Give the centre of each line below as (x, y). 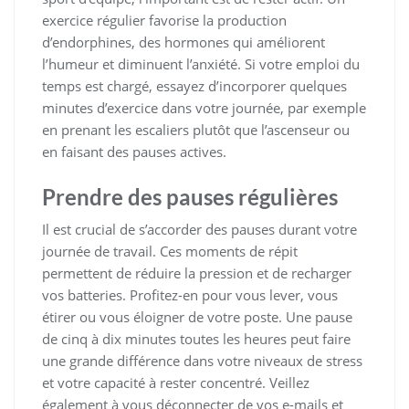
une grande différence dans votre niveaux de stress (202, 360)
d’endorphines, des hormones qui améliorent (184, 42)
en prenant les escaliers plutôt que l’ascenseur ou (196, 129)
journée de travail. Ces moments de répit (170, 251)
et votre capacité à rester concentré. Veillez (176, 382)
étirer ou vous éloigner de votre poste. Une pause (197, 316)
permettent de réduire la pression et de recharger (197, 273)
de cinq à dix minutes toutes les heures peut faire (196, 338)
